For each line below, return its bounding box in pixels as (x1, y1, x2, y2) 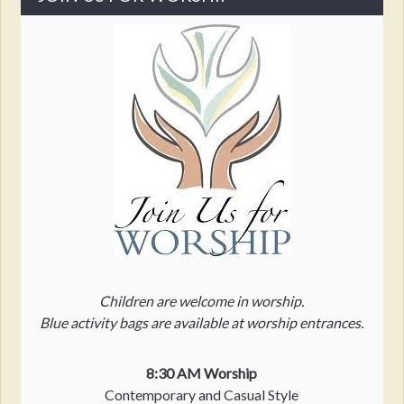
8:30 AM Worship (146, 363, 258, 381)
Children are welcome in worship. (99, 291, 305, 309)
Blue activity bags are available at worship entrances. (40, 313, 364, 331)
